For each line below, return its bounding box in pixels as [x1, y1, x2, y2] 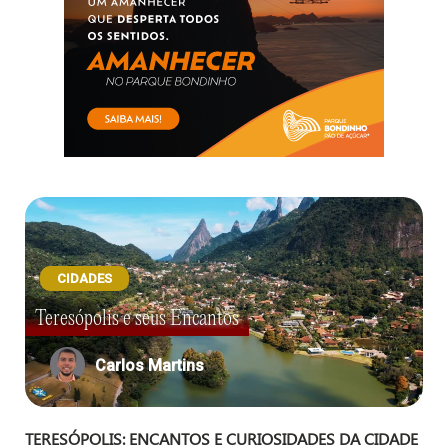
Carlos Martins [95, 356, 204, 375]
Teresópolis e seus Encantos [35, 307, 239, 331]
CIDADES [57, 271, 112, 286]
